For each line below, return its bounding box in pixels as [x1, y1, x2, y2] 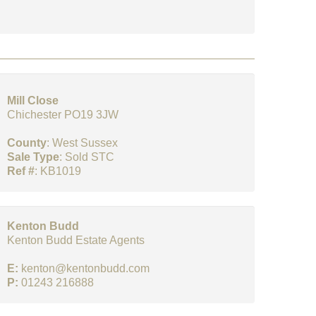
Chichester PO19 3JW [7, 109, 119, 121]
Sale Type [7, 151, 59, 163]
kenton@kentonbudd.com [21, 262, 150, 274]
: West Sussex [47, 137, 118, 149]
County [7, 137, 47, 149]
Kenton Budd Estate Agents [7, 234, 145, 246]
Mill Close [7, 95, 59, 107]
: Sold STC [59, 151, 114, 163]
